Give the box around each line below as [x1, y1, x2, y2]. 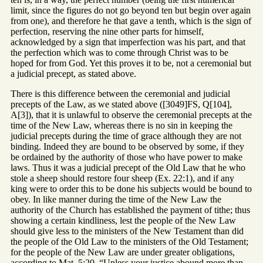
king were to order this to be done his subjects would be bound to [11, 184, 252, 194]
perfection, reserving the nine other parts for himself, [11, 26, 204, 37]
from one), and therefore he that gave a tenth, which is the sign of [11, 16, 251, 26]
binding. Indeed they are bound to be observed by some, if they [11, 141, 244, 152]
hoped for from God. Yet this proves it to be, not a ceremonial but [11, 58, 251, 69]
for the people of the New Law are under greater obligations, [11, 247, 235, 258]
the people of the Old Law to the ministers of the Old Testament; [11, 237, 248, 247]
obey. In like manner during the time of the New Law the [11, 194, 221, 205]
